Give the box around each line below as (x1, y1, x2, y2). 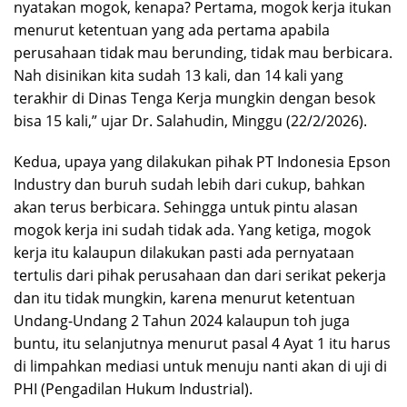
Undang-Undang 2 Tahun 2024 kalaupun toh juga (14, 311, 350, 332)
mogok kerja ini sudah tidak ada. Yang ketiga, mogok (14, 220, 371, 241)
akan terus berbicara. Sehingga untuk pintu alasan (14, 197, 358, 218)
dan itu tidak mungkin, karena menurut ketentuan (14, 288, 355, 309)
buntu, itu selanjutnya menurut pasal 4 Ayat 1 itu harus (14, 333, 391, 354)
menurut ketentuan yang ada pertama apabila (14, 20, 330, 41)
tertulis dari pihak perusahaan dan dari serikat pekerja (14, 265, 386, 286)
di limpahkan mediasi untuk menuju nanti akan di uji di (14, 356, 387, 377)
